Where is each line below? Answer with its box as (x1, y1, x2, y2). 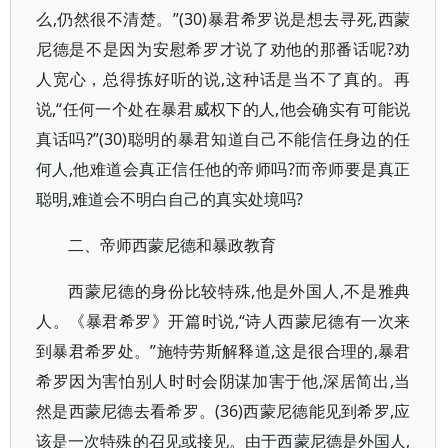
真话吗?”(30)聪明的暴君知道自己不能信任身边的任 (36, 128, 411, 150)
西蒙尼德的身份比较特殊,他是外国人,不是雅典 (68, 280, 411, 302)
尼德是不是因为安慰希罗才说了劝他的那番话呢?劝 (36, 38, 411, 60)
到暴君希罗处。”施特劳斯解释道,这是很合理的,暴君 (36, 340, 411, 362)
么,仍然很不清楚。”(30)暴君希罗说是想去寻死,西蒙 (36, 8, 411, 30)
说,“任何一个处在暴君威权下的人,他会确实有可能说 (36, 98, 411, 120)
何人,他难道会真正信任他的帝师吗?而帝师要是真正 (36, 158, 411, 180)
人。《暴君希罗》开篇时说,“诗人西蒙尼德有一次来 (36, 310, 411, 332)
